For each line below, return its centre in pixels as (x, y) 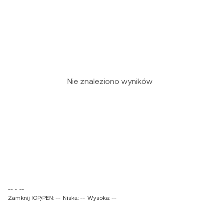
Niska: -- (74, 198)
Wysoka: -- (102, 198)
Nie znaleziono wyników (110, 81)
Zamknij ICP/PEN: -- (34, 198)
